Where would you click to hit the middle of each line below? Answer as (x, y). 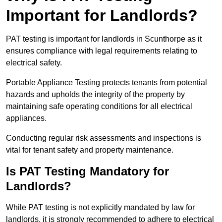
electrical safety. (34, 63)
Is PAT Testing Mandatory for (87, 171)
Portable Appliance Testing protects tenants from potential (107, 83)
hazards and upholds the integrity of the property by (95, 95)
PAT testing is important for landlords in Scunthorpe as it (104, 39)
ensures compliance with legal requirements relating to (102, 51)
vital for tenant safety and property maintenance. (90, 150)
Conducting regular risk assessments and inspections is (104, 138)
